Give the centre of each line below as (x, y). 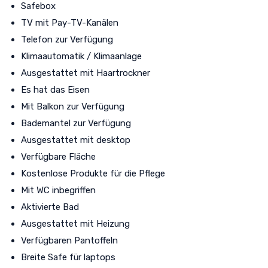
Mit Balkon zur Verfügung (73, 106)
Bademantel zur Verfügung (76, 123)
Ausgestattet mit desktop (76, 140)
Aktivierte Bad (50, 207)
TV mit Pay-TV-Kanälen (70, 22)
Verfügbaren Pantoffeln (69, 240)
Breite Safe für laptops (68, 257)
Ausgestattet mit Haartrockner (86, 73)
